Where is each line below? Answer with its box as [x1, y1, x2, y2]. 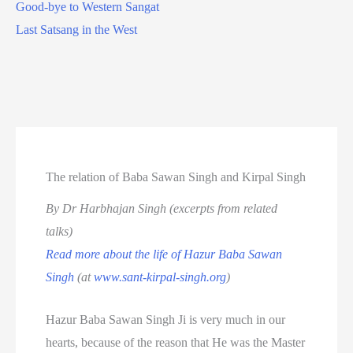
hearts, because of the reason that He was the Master [46, 336, 306, 350]
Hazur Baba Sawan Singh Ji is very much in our [46, 313, 286, 327]
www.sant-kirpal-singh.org [94, 269, 227, 284]
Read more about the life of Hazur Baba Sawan [46, 247, 283, 261]
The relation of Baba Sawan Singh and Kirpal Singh [46, 169, 307, 184]
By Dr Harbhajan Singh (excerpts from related [46, 201, 278, 215]
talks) [46, 224, 73, 238]
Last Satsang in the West [16, 23, 137, 37]
